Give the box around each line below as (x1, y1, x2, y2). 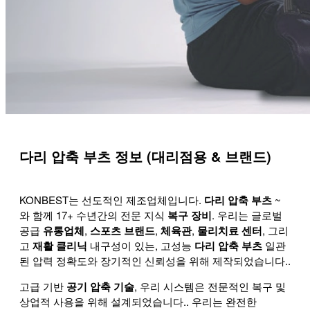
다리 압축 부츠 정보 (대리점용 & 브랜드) (19, 146, 271, 167)
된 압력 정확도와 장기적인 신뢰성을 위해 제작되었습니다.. (19, 253, 291, 268)
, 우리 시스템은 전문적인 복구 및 (134, 278, 286, 293)
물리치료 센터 (197, 222, 262, 238)
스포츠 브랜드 (90, 222, 155, 238)
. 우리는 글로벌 (212, 207, 282, 222)
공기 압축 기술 (66, 278, 134, 294)
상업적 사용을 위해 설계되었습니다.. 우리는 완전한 (19, 293, 257, 309)
